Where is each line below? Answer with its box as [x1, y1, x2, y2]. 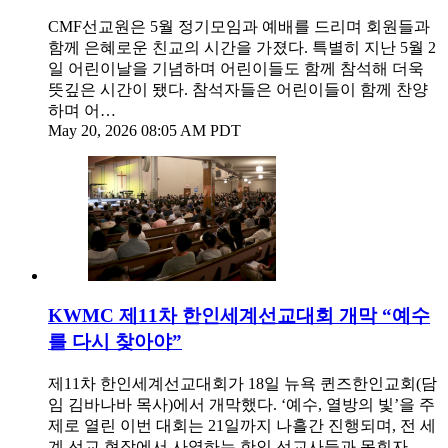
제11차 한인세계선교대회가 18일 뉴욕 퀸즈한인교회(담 [48, 375, 437, 393]
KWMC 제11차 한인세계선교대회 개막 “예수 [48, 305, 430, 327]
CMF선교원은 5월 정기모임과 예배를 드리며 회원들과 [48, 17, 430, 35]
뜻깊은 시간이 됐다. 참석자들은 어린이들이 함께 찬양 [48, 80, 428, 98]
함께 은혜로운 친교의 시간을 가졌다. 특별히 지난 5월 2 [48, 38, 436, 56]
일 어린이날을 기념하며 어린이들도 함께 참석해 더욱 [48, 59, 424, 77]
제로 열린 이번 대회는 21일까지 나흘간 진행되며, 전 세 [48, 417, 436, 435]
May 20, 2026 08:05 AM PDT [48, 121, 241, 139]
